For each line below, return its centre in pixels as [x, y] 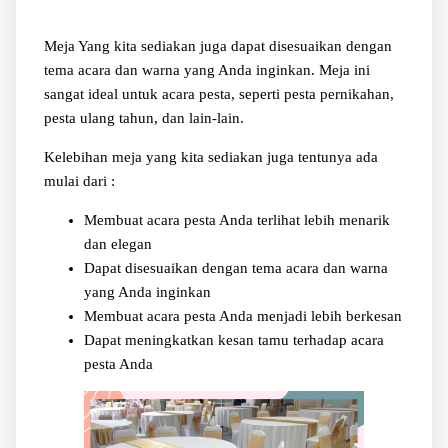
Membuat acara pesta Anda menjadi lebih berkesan [242, 316]
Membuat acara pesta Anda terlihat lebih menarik [236, 220]
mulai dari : [79, 181]
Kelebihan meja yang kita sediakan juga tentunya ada [210, 157]
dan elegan [117, 244]
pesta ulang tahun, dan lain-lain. [143, 118]
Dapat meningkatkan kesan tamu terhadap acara [233, 340]
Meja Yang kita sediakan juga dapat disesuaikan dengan [217, 46]
